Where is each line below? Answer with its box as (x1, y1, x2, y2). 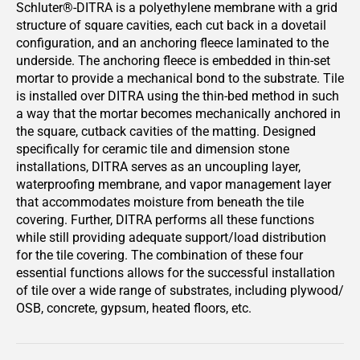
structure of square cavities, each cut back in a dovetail (16, 18, 326, 33)
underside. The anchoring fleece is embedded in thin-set (16, 53, 330, 68)
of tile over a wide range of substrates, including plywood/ (16, 283, 344, 298)
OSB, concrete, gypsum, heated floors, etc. (16, 301, 252, 316)
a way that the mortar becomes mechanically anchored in (16, 106, 341, 121)
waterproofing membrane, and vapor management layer (16, 177, 331, 192)
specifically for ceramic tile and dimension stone (16, 141, 289, 157)
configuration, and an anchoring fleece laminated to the (16, 35, 329, 51)
